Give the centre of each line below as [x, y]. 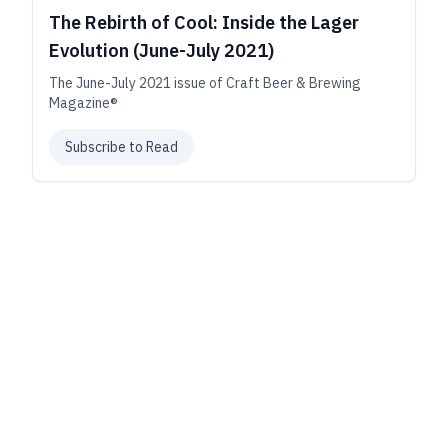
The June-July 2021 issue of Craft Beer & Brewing [205, 83]
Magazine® [83, 103]
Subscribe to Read [121, 147]
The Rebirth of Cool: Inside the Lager [204, 22]
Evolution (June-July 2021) [161, 50]
